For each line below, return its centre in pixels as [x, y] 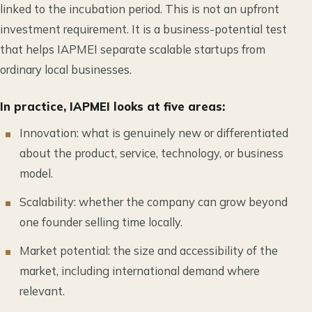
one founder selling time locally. [101, 222]
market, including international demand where [140, 271]
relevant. [42, 291]
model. [36, 173]
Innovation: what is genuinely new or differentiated [154, 133]
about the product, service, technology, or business [151, 153]
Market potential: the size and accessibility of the [149, 251]
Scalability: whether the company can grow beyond [154, 202]
